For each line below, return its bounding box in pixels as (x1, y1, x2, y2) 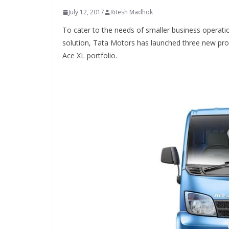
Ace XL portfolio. (62, 51, 117, 61)
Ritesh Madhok (110, 8, 153, 17)
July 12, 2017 (68, 8, 104, 17)
